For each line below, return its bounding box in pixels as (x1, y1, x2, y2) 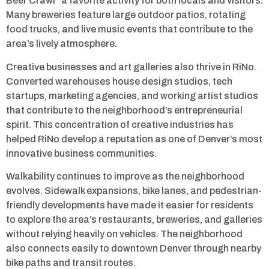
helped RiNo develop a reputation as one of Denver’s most (6, 133, 262, 144)
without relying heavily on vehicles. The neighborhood (6, 229, 243, 240)
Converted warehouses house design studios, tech (6, 76, 232, 86)
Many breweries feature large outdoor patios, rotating (6, 10, 246, 20)
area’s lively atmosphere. (6, 38, 117, 49)
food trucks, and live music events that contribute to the (6, 24, 253, 35)
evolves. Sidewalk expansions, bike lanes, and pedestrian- (6, 186, 262, 196)
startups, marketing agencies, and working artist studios (6, 90, 258, 101)
